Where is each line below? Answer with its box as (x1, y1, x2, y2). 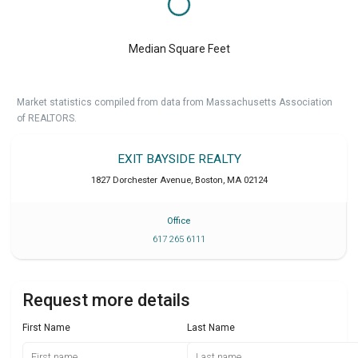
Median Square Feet (128, 42, 230, 56)
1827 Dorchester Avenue (90, 175, 191, 186)
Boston (194, 175, 223, 186)
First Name (22, 322, 70, 334)
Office (167, 216, 190, 227)
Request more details (22, 290, 190, 311)
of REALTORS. (17, 113, 77, 125)
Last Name (187, 322, 235, 334)
